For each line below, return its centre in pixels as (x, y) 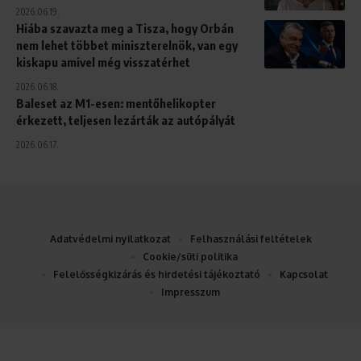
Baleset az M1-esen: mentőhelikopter (116, 103)
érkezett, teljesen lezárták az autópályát (126, 120)
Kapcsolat (303, 274)
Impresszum (190, 292)
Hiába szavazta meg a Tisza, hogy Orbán (125, 28)
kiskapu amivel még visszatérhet (103, 62)
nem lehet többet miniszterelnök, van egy (127, 45)
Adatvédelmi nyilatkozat (110, 239)
